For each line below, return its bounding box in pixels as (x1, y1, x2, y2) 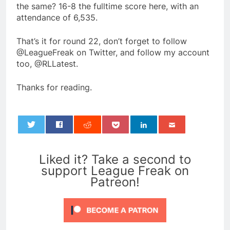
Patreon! (90, 175, 140, 190)
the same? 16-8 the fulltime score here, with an (16, 1, 199, 12)
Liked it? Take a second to (39, 152, 191, 167)
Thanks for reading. (16, 82, 92, 93)
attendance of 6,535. (16, 12, 98, 23)
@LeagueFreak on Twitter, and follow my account (16, 47, 209, 58)
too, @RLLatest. (16, 59, 78, 69)
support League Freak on (41, 163, 189, 179)
